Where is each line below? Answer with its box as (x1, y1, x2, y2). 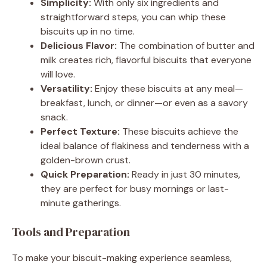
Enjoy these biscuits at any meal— (92, 82, 243, 95)
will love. (41, 67, 75, 80)
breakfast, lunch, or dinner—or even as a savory (41, 96, 248, 109)
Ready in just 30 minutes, (129, 167, 240, 181)
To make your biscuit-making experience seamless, (12, 251, 232, 264)
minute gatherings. (41, 196, 121, 209)
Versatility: (41, 82, 92, 95)
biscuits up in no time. (41, 24, 135, 38)
